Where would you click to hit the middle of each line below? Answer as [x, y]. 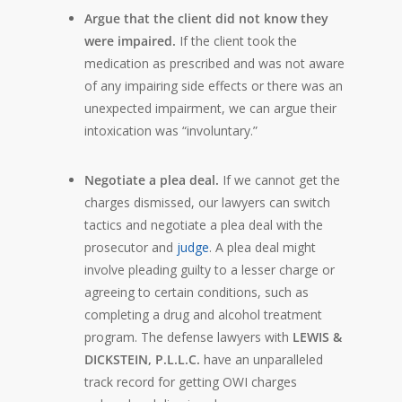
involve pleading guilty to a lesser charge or [210, 270]
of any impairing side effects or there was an [214, 86]
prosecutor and [131, 247]
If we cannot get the [280, 180]
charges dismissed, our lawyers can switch [207, 202]
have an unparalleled [262, 359]
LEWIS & [317, 337]
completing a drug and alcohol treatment [203, 315]
